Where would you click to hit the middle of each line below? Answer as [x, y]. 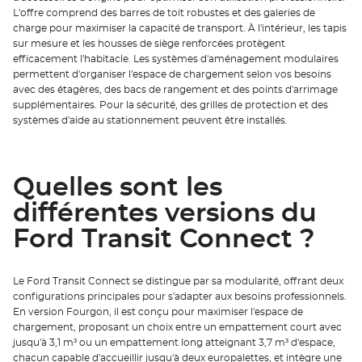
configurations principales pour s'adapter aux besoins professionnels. [180, 297]
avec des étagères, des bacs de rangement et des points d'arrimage [175, 89]
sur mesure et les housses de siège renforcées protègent [149, 43]
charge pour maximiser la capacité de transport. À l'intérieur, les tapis [180, 28]
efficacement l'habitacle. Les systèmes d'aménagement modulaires [176, 59]
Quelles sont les [118, 188]
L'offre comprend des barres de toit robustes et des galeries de [164, 13]
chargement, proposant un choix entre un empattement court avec [177, 328]
